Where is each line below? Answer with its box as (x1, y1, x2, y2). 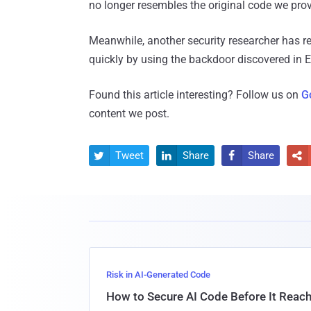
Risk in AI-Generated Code (106, 269, 210, 280)
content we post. (89, 106, 169, 120)
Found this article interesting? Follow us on (89, 87, 301, 101)
